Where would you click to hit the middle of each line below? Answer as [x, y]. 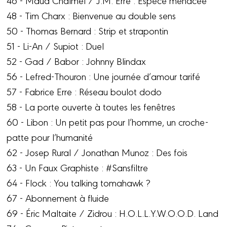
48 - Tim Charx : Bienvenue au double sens [91, 15]
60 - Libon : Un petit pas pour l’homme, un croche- [108, 121]
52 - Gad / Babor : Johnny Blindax [77, 61]
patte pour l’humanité [50, 137]
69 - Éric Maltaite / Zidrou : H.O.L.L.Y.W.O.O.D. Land [113, 213]
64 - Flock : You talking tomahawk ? [79, 182]
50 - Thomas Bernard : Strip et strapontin [88, 30]
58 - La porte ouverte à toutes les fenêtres [91, 106]
